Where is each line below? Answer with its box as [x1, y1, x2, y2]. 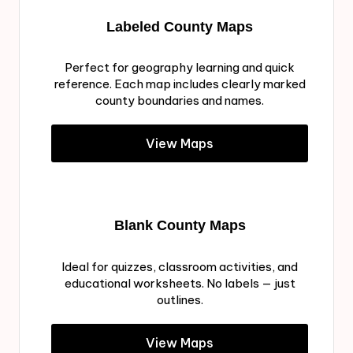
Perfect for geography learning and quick [65, 60, 295, 76]
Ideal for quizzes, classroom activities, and [61, 259, 298, 275]
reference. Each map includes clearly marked [54, 76, 306, 92]
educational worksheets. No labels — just [64, 276, 295, 292]
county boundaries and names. [95, 93, 264, 109]
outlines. [156, 292, 203, 308]
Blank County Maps [113, 217, 246, 234]
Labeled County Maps [106, 18, 253, 35]
